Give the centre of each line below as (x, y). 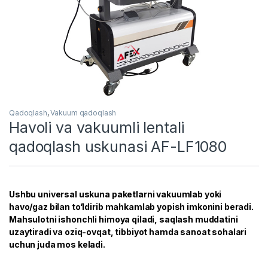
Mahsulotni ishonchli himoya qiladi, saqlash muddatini (124, 219)
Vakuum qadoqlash (83, 112)
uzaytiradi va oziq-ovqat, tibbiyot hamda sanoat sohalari (128, 232)
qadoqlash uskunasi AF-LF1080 (118, 146)
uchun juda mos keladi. (57, 244)
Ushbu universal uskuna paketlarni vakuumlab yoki (115, 194)
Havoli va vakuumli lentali (97, 127)
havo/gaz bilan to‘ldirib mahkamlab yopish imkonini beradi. (131, 206)
